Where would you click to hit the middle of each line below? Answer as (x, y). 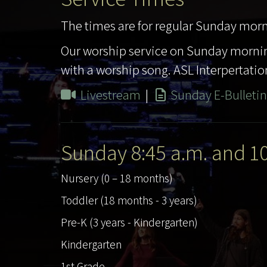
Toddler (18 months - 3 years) (129, 200)
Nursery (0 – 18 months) (117, 178)
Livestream (111, 94)
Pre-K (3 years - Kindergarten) (129, 222)
